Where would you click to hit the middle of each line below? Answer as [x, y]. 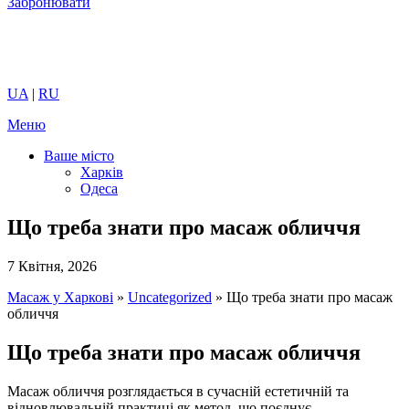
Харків [102, 172]
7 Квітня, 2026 [52, 266]
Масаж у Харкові [60, 297]
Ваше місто [79, 156]
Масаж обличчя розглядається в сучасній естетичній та [178, 391]
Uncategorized [170, 297]
